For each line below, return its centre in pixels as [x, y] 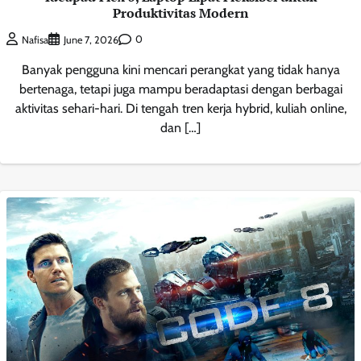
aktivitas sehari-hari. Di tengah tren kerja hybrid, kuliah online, [180, 108]
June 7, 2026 [91, 39]
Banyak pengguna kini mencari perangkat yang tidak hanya [180, 69]
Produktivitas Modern [180, 13]
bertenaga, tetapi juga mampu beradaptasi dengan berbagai [180, 89]
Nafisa [35, 39]
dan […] [180, 127]
